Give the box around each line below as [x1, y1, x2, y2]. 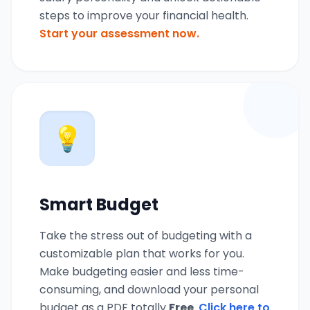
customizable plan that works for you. [39, 245, 244, 262]
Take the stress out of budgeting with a [39, 227, 252, 244]
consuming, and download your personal [39, 281, 259, 298]
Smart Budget [39, 192, 158, 216]
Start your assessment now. [39, 25, 199, 42]
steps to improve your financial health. [39, 7, 248, 24]
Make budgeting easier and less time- [39, 263, 244, 280]
